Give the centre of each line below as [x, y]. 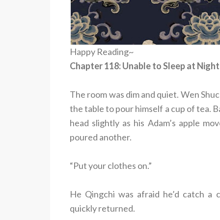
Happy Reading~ [102, 51]
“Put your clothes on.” [111, 165]
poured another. [101, 137]
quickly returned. [102, 208]
